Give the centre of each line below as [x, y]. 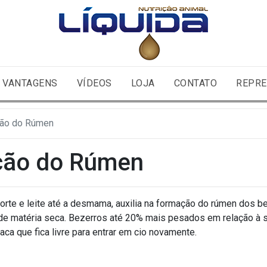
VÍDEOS [94, 83]
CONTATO [195, 83]
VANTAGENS [30, 83]
